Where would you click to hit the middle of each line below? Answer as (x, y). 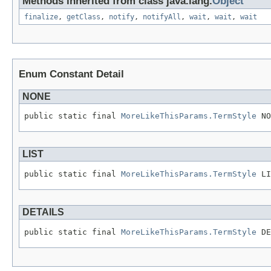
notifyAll (162, 17)
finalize (41, 17)
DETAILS (43, 212)
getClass (83, 17)
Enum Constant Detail (71, 74)
